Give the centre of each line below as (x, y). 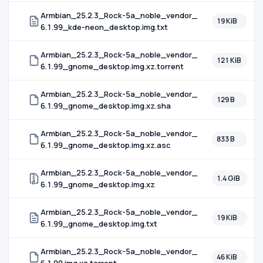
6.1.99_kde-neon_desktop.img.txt (104, 27)
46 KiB (227, 257)
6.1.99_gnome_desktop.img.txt (99, 224)
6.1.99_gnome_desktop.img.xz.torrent (112, 66)
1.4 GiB (228, 178)
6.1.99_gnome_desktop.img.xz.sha (106, 106)
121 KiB (229, 60)
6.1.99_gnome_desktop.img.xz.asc (106, 145)
